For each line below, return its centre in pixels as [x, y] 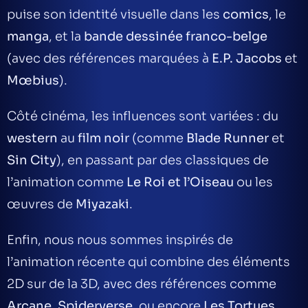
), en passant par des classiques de [163, 160]
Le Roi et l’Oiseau [180, 182]
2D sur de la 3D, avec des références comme [142, 284]
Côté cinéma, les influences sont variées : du [143, 116]
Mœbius [33, 80]
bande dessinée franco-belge [176, 36]
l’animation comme [67, 182]
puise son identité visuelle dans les [115, 14]
